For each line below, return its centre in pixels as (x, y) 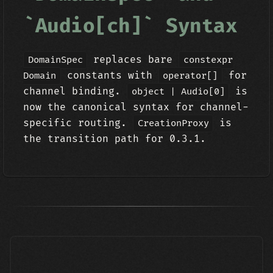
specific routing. (78, 123)
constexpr (208, 60)
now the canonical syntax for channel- (136, 107)
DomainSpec (55, 60)
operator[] (190, 76)
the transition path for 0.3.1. (115, 139)
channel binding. (75, 91)
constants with (109, 76)
